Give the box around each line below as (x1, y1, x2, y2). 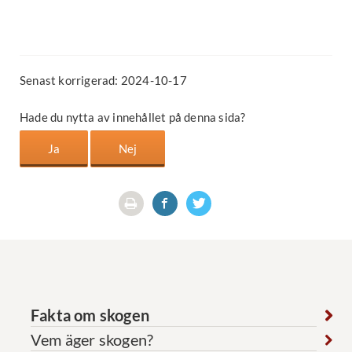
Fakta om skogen (31, 306, 149, 325)
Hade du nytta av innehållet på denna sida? (20, 110, 246, 125)
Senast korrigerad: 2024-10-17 (20, 72, 187, 87)
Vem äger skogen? (31, 331, 154, 350)
